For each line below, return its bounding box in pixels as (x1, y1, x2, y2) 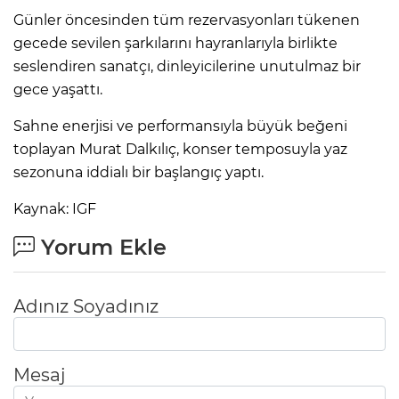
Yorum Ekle (35, 233, 167, 260)
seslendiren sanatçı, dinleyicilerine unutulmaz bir (13, 57, 361, 75)
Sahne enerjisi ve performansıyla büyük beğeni (13, 117, 347, 134)
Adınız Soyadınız (13, 295, 159, 317)
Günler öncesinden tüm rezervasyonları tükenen (13, 11, 360, 28)
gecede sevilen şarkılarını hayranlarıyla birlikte (13, 34, 338, 52)
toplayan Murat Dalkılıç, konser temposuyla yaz (13, 140, 347, 158)
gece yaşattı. (13, 80, 102, 98)
